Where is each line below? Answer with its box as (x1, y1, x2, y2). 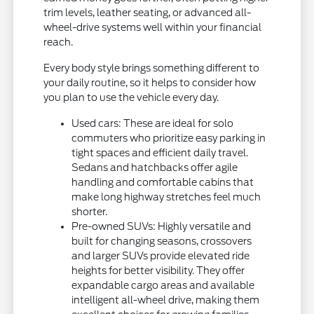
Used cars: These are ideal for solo (71, 118, 234, 130)
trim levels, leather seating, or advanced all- (43, 7, 252, 19)
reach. (43, 36, 74, 48)
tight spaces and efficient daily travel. (71, 147, 249, 159)
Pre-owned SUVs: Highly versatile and (71, 221, 252, 233)
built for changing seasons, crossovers (71, 235, 252, 247)
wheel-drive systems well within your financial (43, 22, 262, 34)
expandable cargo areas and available (71, 280, 255, 292)
